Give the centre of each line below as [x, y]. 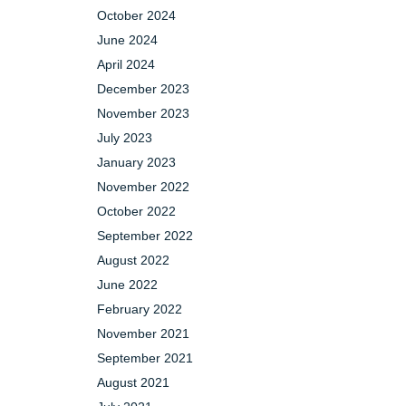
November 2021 [143, 333]
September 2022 [145, 236]
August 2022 [133, 260]
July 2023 [125, 138]
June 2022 [127, 285]
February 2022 [140, 309]
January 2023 [136, 162]
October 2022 [136, 211]
